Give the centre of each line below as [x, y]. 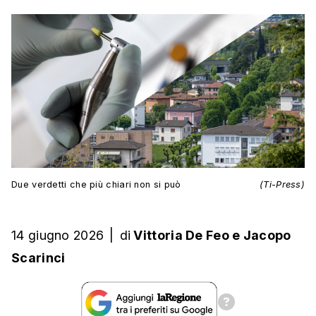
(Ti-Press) [282, 185]
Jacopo [267, 236]
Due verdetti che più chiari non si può [96, 185]
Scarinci [38, 258]
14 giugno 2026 [58, 236]
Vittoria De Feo [181, 236]
